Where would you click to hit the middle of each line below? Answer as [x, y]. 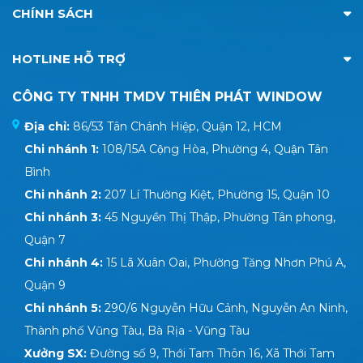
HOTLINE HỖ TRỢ [69, 59]
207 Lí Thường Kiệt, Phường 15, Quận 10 [217, 195]
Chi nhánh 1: [63, 149]
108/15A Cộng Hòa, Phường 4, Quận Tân [215, 149]
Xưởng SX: [57, 354]
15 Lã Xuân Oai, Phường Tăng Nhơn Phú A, [226, 263]
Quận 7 [45, 240]
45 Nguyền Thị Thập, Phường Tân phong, [220, 218]
